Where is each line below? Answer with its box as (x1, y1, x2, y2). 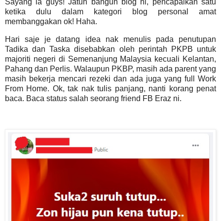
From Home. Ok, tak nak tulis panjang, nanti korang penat (5, 84, 216, 93)
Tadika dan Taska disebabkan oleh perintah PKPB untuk (5, 44, 216, 53)
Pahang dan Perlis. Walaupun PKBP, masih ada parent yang (5, 64, 216, 73)
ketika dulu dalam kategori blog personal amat (5, 7, 216, 16)
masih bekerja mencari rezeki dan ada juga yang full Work (5, 74, 216, 83)
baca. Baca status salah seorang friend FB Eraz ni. (5, 94, 182, 103)
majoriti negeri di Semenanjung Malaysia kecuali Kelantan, (5, 54, 216, 63)
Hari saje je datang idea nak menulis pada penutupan (5, 35, 216, 43)
